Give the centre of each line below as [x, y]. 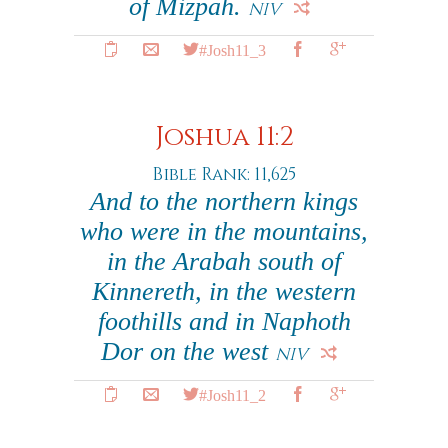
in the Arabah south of [224, 261]
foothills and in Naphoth [224, 321]
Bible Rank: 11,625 [224, 174]
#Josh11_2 [232, 394]
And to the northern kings [224, 201]
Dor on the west [188, 351]
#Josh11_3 [232, 49]
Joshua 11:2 [224, 137]
